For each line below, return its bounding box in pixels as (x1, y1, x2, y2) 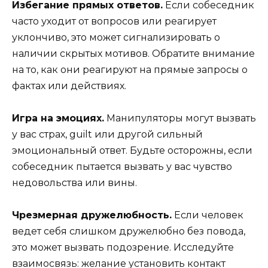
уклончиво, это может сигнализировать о (12, 31, 220, 43)
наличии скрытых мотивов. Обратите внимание (12, 47, 255, 59)
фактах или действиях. (12, 80, 126, 92)
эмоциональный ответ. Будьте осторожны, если (12, 145, 252, 157)
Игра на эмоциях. (12, 112, 104, 124)
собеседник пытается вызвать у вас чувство (12, 161, 232, 173)
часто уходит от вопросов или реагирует (12, 15, 217, 27)
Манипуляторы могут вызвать (104, 112, 256, 124)
